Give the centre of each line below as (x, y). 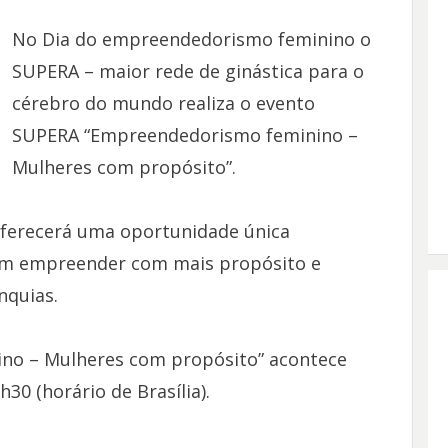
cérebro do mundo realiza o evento (163, 103)
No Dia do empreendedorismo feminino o (191, 39)
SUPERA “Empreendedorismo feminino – (184, 135)
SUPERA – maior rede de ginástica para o (187, 71)
